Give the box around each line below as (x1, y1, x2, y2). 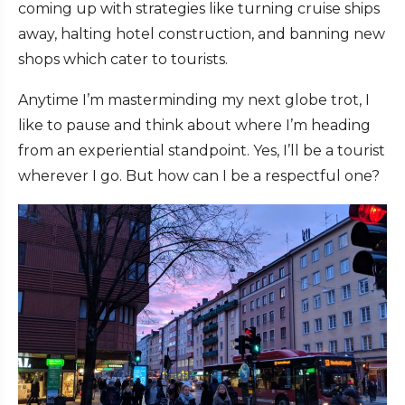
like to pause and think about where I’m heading (18, 117, 371, 135)
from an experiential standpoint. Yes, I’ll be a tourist (18, 142, 385, 160)
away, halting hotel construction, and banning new (18, 25, 385, 43)
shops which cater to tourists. (18, 51, 228, 69)
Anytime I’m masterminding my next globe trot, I (18, 91, 370, 109)
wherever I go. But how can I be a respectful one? (18, 167, 380, 185)
